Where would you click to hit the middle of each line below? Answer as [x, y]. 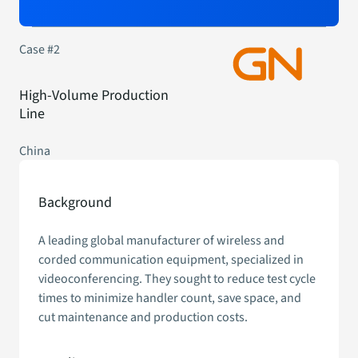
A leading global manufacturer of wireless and [161, 240]
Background [75, 202]
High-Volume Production [94, 95]
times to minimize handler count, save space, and [170, 298]
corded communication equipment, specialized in [171, 259]
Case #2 [40, 49]
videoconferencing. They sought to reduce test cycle [177, 278]
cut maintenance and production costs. [143, 317]
